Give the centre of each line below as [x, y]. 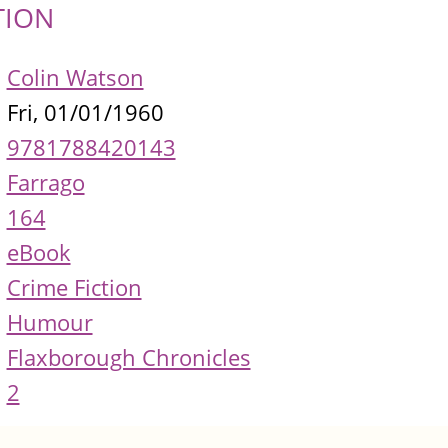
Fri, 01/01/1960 [85, 113]
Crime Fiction [74, 288]
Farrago [45, 183]
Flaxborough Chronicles [128, 358]
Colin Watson [75, 78]
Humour [49, 323]
